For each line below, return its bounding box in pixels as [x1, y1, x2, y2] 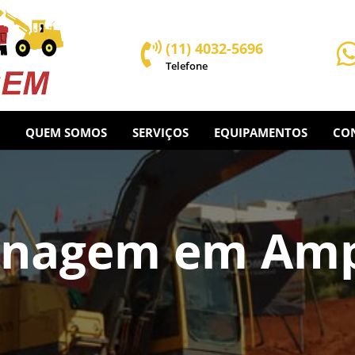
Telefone [166, 58, 208, 73]
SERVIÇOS [132, 124, 189, 140]
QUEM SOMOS [25, 124, 107, 140]
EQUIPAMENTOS [213, 124, 307, 140]
